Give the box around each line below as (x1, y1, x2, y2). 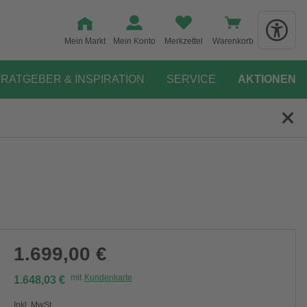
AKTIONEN (238, 73, 296, 85)
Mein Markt (64, 36, 106, 46)
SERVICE (167, 73, 216, 85)
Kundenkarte (84, 273, 132, 282)
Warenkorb (212, 36, 254, 46)
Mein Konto (113, 36, 156, 46)
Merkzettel (164, 36, 203, 46)
